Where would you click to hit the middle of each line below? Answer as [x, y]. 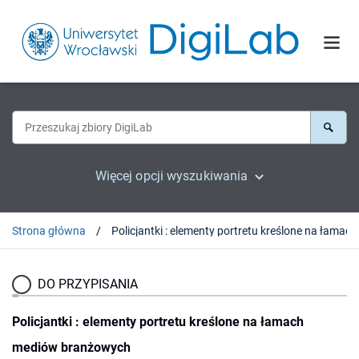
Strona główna [49, 230]
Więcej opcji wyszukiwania [171, 175]
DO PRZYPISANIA [88, 284]
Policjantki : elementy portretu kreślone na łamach [158, 321]
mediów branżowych [71, 347]
